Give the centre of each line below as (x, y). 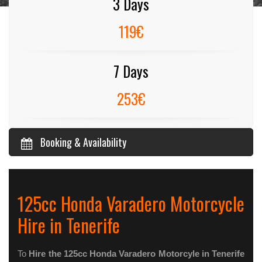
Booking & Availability (83, 142)
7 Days (131, 71)
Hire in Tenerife (69, 225)
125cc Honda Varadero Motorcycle (131, 204)
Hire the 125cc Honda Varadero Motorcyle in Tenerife (137, 254)
